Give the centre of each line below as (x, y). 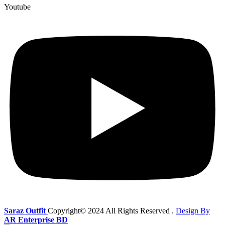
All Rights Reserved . (141, 210)
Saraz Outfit (26, 210)
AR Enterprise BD (36, 219)
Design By (193, 210)
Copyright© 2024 (77, 210)
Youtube (17, 7)
